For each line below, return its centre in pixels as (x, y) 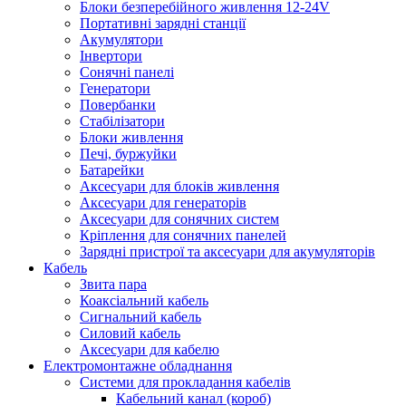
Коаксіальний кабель (144, 300)
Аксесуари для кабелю (150, 349)
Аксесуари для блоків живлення (179, 186)
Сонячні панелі (127, 72)
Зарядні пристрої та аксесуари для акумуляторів (227, 251)
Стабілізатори (122, 121)
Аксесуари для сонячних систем (179, 219)
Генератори (115, 88)
